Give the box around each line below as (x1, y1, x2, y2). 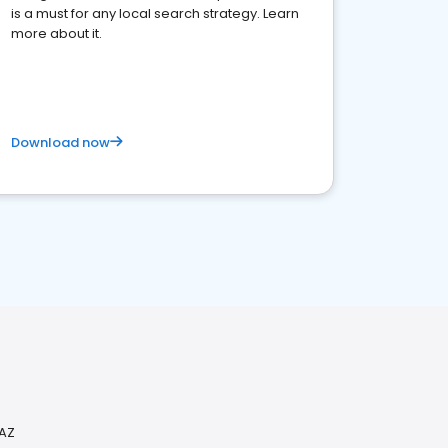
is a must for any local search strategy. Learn (11, 4, 299, 23)
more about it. (11, 24, 102, 43)
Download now (11, 133, 110, 152)
